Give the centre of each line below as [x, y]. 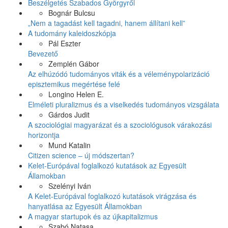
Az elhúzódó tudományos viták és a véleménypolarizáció [119, 74]
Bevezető [43, 54]
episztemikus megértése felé [74, 84]
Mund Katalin [69, 145]
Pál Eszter [65, 44]
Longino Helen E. [76, 94]
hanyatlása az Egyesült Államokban [85, 206]
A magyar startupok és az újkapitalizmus [93, 217]
